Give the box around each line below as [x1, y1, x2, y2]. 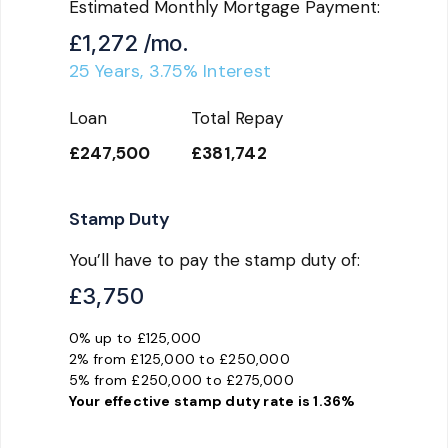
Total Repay [190, 106, 283, 129]
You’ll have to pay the [68, 248, 245, 271]
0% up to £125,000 [68, 328, 202, 347]
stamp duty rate [173, 391, 295, 410]
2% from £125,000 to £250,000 [68, 349, 290, 368]
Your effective [68, 391, 174, 410]
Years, [89, 58, 149, 83]
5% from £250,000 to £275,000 [68, 370, 294, 389]
